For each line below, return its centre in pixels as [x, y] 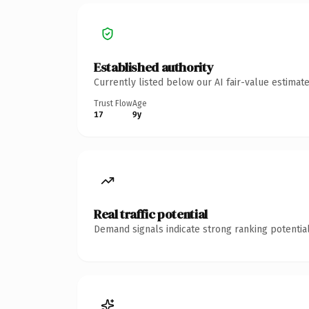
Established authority [154, 67]
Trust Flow [113, 103]
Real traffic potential [151, 214]
